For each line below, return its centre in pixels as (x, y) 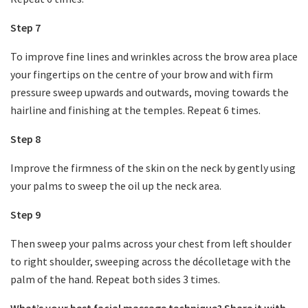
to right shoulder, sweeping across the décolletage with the (151, 261)
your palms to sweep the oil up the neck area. (116, 185)
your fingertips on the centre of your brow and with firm (142, 74)
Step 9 (25, 214)
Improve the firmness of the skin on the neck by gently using (153, 167)
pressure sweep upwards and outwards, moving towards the (150, 92)
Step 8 (25, 139)
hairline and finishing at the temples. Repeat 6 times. (135, 110)
